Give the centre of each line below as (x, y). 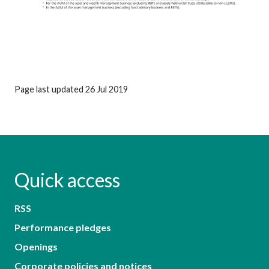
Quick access (67, 180)
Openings (36, 246)
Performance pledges (63, 227)
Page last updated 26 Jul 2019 (71, 89)
